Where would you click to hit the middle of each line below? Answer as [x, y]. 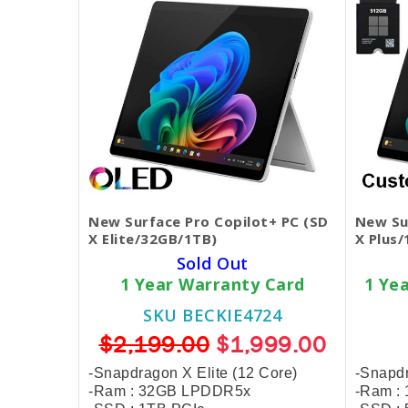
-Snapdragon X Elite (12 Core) [193, 372]
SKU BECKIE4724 [213, 315]
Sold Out [212, 263]
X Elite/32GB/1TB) [153, 238]
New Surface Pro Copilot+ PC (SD [209, 221]
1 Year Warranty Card [212, 284]
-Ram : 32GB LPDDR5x [170, 391]
